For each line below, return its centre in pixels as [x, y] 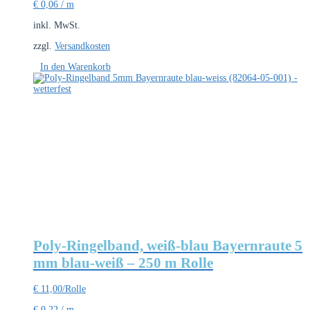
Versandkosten [82, 46]
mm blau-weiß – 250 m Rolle [123, 263]
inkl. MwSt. [57, 26]
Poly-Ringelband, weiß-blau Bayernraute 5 [168, 245]
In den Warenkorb [75, 67]
